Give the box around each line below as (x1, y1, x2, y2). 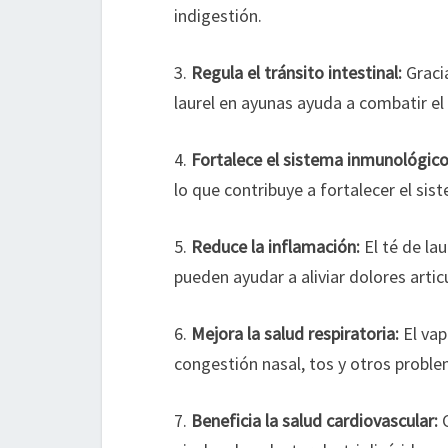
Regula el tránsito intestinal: (191, 61, 402, 84)
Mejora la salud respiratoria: (191, 322, 399, 345)
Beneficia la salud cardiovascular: (191, 409, 438, 432)
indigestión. (174, 4, 262, 27)
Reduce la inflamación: (191, 235, 360, 258)
